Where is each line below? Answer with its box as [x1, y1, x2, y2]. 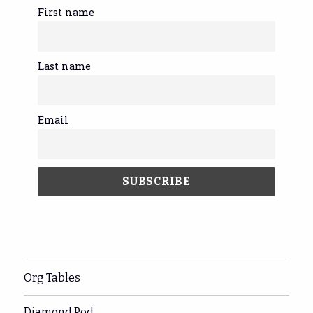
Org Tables [24, 271, 81, 285]
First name [38, 5, 95, 19]
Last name [38, 59, 92, 73]
